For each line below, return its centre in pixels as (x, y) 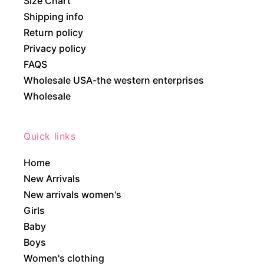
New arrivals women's (72, 194)
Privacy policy (55, 48)
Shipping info (54, 16)
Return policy (53, 32)
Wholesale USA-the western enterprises (114, 80)
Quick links (50, 136)
